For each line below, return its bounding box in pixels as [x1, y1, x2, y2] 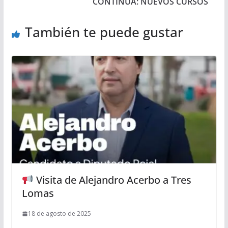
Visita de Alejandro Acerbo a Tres [33, 173, 191, 187]
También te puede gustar [24, 22, 183, 41]
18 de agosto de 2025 [27, 209, 91, 218]
